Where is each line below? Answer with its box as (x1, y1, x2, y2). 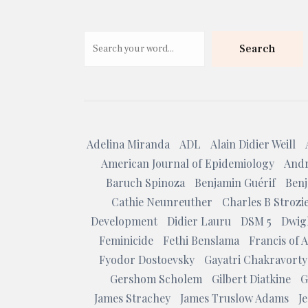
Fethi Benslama (162, 233, 239, 247)
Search (239, 42, 276, 56)
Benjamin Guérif (195, 175, 276, 190)
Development (90, 214, 157, 228)
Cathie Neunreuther (111, 195, 212, 209)
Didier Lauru (166, 214, 231, 228)
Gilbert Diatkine (212, 272, 291, 286)
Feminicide (98, 233, 153, 247)
